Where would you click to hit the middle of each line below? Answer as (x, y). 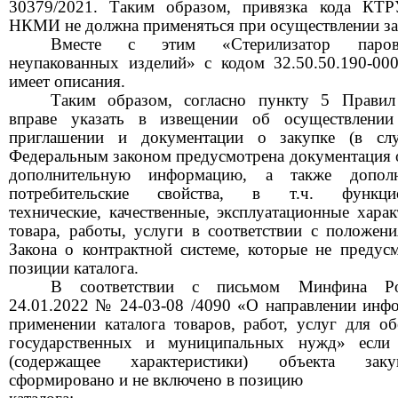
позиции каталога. (74, 267)
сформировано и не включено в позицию (156, 379)
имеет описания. (67, 81)
